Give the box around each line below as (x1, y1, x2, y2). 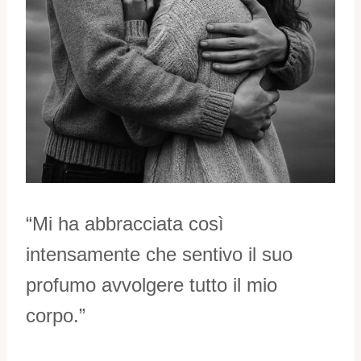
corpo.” (26, 304, 85, 326)
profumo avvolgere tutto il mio (26, 273, 277, 296)
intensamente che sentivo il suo (26, 243, 293, 265)
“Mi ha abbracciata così (26, 212, 224, 234)
